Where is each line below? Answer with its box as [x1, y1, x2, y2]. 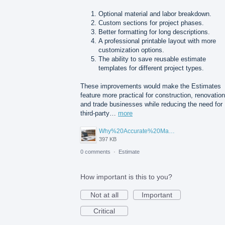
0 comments [80, 149, 110, 155]
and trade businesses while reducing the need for [80, 100, 222, 108]
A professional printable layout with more [98, 37, 216, 45]
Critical [93, 207, 115, 215]
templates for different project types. [98, 64, 204, 72]
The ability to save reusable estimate [98, 55, 206, 63]
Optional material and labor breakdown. [98, 10, 212, 18]
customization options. [98, 46, 165, 54]
